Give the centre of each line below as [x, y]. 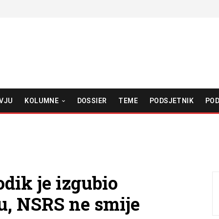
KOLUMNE [42, 100]
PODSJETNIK [171, 100]
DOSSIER [92, 100]
